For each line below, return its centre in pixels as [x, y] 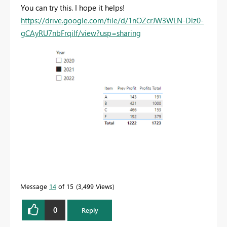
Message [35, 186]
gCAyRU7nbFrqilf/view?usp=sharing [81, 33]
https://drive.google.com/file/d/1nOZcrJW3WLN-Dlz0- [112, 21]
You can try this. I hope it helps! [73, 8]
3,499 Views [95, 186]
